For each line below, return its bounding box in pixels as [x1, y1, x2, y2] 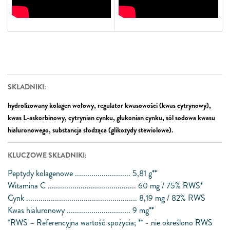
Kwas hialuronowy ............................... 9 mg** [8, 204, 154, 216]
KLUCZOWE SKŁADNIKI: [8, 150, 87, 160]
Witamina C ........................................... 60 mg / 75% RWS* [8, 180, 203, 191]
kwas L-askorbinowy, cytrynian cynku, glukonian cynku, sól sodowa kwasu [8, 112, 215, 123]
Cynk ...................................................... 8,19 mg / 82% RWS [8, 192, 205, 204]
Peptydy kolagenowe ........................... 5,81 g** [8, 167, 157, 179]
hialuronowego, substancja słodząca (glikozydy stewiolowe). [8, 125, 173, 135]
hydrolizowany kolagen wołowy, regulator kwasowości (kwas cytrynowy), [8, 100, 211, 110]
